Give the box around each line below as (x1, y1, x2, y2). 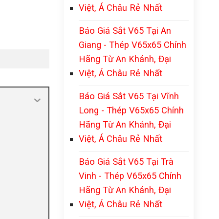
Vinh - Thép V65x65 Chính (79, 171, 181, 181)
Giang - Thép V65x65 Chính (79, 40, 186, 50)
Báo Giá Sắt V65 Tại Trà (79, 156, 174, 167)
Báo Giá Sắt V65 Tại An (79, 25, 171, 36)
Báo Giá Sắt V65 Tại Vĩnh (79, 91, 179, 101)
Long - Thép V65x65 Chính (79, 105, 184, 115)
